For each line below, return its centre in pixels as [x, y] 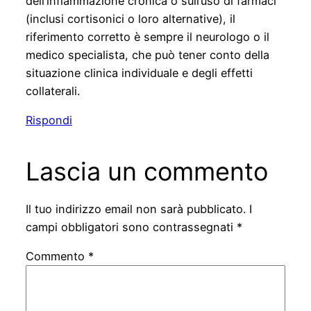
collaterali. [52, 91]
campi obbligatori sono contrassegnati [131, 227]
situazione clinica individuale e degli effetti [139, 73]
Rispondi [49, 120]
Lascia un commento [146, 171]
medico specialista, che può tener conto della [147, 54]
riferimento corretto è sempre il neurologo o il [147, 36]
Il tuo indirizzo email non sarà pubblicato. [135, 209]
